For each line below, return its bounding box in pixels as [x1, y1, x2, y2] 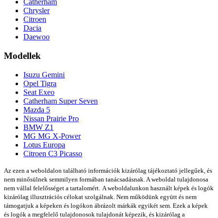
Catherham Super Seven [23, 96, 98, 105]
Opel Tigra [23, 79, 56, 88]
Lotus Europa [23, 140, 65, 149]
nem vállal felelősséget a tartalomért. [4, 184, 100, 192]
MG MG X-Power [23, 131, 81, 140]
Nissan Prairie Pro [23, 114, 79, 123]
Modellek [4, 51, 41, 61]
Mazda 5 [23, 105, 50, 114]
